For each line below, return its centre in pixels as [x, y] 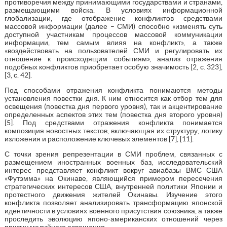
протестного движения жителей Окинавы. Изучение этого [113, 194]
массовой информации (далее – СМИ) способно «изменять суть [113, 26]
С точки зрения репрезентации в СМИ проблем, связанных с [113, 154]
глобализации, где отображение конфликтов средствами [113, 18]
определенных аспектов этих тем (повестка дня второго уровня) [113, 114]
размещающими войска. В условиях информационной [113, 10]
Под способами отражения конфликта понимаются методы [113, 90]
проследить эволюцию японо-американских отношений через [113, 219]
